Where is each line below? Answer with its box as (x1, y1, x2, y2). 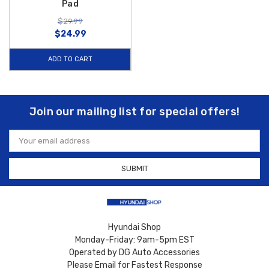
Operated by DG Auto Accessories (69, 247, 200, 258)
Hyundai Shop (108, 222, 161, 232)
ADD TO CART (47, 55, 92, 63)
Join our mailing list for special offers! (29, 104, 240, 118)
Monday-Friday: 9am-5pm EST (74, 234, 195, 245)
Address (9, 139, 40, 149)
